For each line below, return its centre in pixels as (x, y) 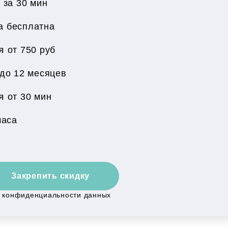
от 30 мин (30, 96)
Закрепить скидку (50, 176)
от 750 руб (31, 50)
